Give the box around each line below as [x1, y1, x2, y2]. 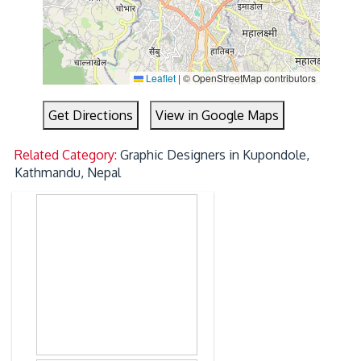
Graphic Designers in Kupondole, [120, 147, 310, 164]
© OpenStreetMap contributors [180, 71, 316, 85]
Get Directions [48, 107, 134, 124]
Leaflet [143, 71, 176, 85]
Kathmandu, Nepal [15, 164, 122, 181]
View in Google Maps [156, 107, 280, 124]
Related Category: [15, 147, 121, 164]
